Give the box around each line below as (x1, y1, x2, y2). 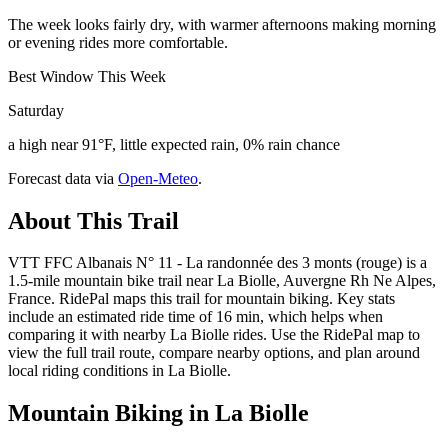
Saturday (8, 101, 64, 119)
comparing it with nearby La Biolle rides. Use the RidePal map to (8, 326, 420, 344)
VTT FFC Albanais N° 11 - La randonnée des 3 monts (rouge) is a (8, 254, 427, 272)
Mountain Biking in (8, 400, 215, 427)
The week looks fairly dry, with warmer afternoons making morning (8, 15, 436, 33)
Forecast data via (8, 169, 114, 187)
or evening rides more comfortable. (8, 33, 228, 51)
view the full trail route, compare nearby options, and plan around (8, 344, 420, 362)
